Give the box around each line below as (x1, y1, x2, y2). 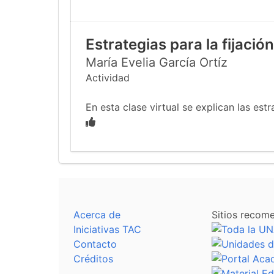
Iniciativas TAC (73, 223, 141, 235)
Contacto (73, 238, 117, 250)
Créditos (73, 253, 113, 265)
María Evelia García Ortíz (86, 55, 228, 70)
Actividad (86, 72, 130, 84)
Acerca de (73, 209, 120, 221)
